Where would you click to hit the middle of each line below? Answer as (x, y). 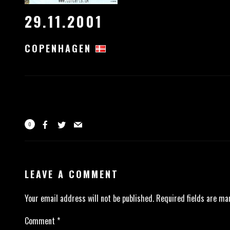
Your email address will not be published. (89, 198)
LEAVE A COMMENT (71, 174)
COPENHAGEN (60, 49)
